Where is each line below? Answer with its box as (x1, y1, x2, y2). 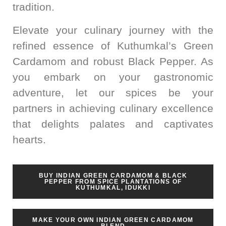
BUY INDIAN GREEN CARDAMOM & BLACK (38, 172, 188, 179)
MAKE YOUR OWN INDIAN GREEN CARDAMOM (32, 216, 194, 223)
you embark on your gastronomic (13, 71, 213, 83)
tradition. (13, 1, 54, 13)
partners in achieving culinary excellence (13, 102, 213, 114)
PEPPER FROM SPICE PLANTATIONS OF (44, 178, 182, 185)
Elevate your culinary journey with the (13, 24, 213, 36)
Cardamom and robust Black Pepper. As (13, 55, 213, 67)
